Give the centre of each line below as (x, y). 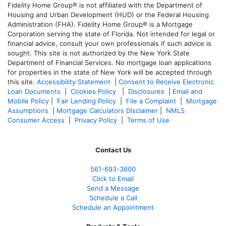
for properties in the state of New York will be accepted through (110, 72)
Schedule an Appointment (113, 207)
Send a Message (113, 188)
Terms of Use (149, 120)
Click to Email (113, 178)
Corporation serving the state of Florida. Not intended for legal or (111, 34)
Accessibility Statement (74, 81)
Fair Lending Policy (87, 101)
